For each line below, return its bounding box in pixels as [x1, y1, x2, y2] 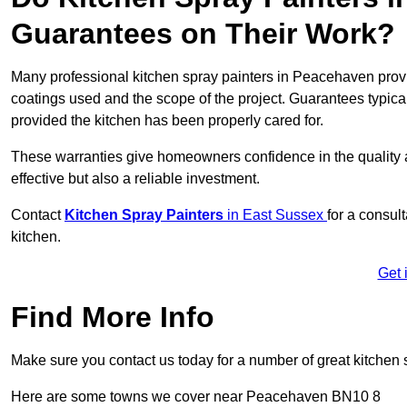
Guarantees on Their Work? [11, 17, 395, 51]
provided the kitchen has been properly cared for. [11, 113, 323, 129]
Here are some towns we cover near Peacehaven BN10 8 [11, 389, 381, 405]
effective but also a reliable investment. [11, 171, 260, 187]
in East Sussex [227, 207, 327, 223]
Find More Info [11, 301, 214, 334]
